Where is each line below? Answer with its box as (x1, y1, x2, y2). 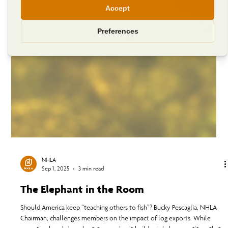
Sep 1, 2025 (42, 185, 70, 192)
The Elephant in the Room (20, 203, 145, 216)
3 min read (78, 185, 104, 192)
